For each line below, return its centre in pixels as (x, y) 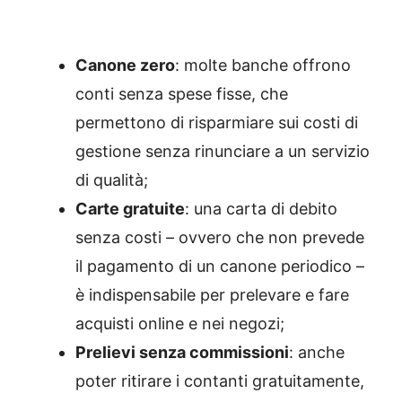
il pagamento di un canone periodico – (220, 266)
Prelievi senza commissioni (182, 352)
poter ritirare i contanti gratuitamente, (220, 381)
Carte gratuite (130, 209)
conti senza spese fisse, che (182, 94)
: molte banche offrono (263, 65)
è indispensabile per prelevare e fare (212, 295)
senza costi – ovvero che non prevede (220, 237)
